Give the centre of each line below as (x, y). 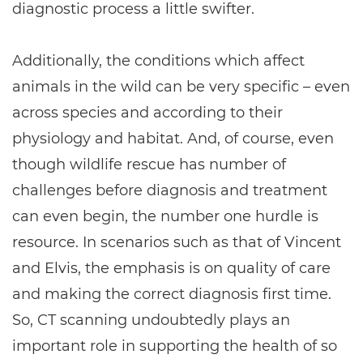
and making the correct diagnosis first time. (172, 294)
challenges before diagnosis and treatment (170, 190)
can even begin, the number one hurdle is (165, 216)
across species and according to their (147, 113)
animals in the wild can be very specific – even (181, 87)
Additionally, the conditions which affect (158, 61)
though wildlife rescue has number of (149, 164)
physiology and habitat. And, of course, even (173, 139)
